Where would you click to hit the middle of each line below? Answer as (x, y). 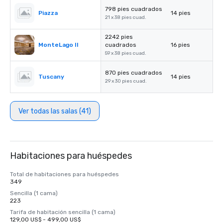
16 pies (180, 45)
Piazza (48, 13)
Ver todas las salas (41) (55, 111)
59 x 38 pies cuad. (126, 53)
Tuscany (51, 77)
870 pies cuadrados (134, 73)
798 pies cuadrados (134, 9)
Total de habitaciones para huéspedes (64, 174)
